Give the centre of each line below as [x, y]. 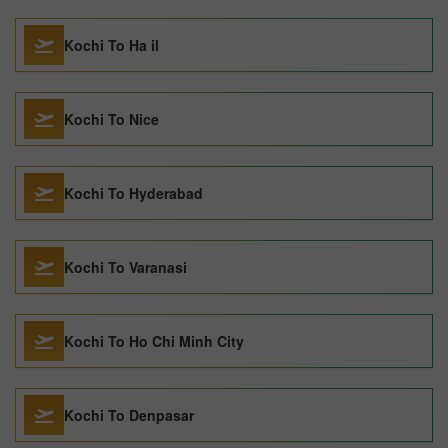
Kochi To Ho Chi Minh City [154, 341]
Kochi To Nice [111, 119]
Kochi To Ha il [111, 45]
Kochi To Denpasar [129, 415]
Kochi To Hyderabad [133, 193]
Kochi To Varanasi [125, 267]
